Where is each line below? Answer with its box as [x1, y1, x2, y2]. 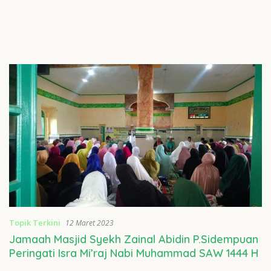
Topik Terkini [9, 217, 60, 228]
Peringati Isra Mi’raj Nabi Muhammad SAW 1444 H [9, 246, 258, 260]
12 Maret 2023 [65, 217, 114, 228]
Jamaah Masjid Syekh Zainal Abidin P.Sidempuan [9, 232, 258, 246]
